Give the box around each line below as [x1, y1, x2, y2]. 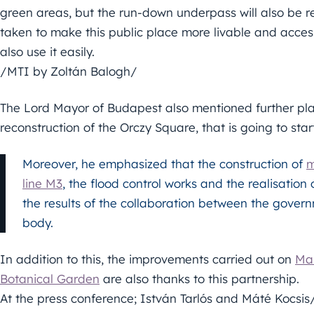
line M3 [22, 176, 62, 191]
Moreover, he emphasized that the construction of [22, 156, 306, 171]
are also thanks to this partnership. [100, 271, 299, 286]
